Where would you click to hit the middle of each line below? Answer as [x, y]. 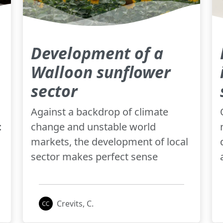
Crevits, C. [75, 203]
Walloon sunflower [101, 72]
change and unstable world [93, 126]
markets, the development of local [110, 141]
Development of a [97, 53]
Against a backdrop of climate [100, 111]
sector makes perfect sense [94, 156]
